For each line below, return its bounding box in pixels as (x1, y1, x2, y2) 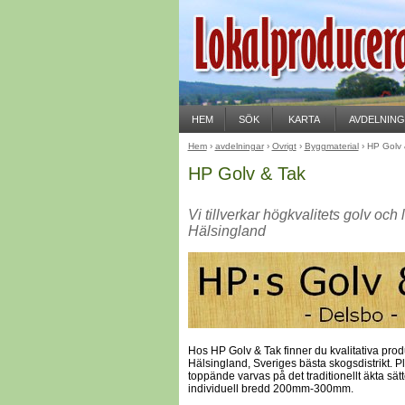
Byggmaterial (304, 141, 359, 151)
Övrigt (271, 141, 297, 151)
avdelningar (214, 141, 264, 151)
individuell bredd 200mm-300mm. (187, 381, 353, 395)
